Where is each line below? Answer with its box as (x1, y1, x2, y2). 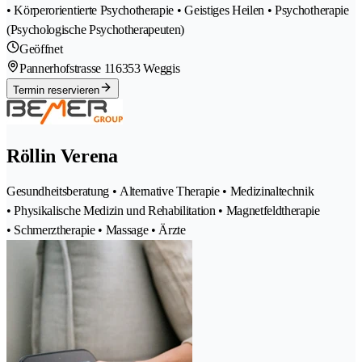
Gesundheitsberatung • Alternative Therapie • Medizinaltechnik (6, 183, 314, 198)
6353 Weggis (115, 61, 180, 75)
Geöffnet (19, 41, 63, 56)
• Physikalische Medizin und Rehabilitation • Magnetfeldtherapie (6, 203, 320, 217)
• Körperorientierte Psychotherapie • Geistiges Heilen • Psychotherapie (6, 2, 349, 17)
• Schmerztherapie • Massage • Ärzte (6, 222, 186, 237)
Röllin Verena (6, 145, 118, 166)
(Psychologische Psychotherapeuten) (6, 22, 185, 36)
